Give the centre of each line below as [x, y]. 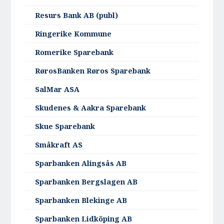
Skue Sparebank [65, 126]
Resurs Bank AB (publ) [77, 15]
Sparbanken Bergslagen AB [86, 182]
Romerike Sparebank [74, 52]
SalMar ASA [57, 89]
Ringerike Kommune [73, 34]
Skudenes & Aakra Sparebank [91, 108]
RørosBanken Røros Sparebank [93, 71]
